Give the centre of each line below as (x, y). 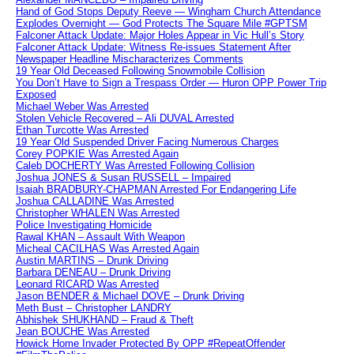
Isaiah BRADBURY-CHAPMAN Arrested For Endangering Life (156, 190)
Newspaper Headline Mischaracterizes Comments (130, 59)
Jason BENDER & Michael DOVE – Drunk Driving (130, 296)
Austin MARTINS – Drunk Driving (92, 261)
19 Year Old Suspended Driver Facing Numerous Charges (147, 142)
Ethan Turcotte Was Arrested (82, 130)
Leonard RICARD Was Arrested (87, 284)
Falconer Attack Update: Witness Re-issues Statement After (153, 47)
